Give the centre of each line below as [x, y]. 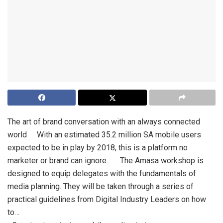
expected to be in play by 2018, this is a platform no [98, 148]
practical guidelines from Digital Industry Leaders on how [107, 200]
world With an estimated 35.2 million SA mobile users [104, 135]
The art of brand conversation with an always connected [104, 122]
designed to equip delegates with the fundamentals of [102, 174]
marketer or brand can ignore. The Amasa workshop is [106, 161]
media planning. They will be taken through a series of [101, 187]
